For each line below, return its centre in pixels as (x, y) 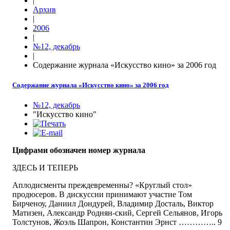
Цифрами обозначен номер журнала (79, 150)
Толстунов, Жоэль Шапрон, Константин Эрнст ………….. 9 (117, 222)
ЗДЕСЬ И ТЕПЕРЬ (45, 168)
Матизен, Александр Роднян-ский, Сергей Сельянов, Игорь (117, 213)
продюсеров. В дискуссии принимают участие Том (102, 195)
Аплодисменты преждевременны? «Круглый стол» (102, 185)
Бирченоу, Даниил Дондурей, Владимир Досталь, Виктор (113, 204)
